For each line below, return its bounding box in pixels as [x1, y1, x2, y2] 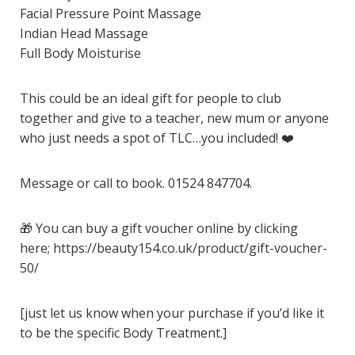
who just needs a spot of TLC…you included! [20, 129, 281, 147]
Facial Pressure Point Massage [20, 5, 201, 22]
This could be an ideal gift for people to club [20, 90, 281, 107]
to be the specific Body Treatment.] [20, 324, 227, 342]
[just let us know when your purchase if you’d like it [20, 304, 324, 322]
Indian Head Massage [20, 25, 148, 42]
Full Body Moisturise [20, 44, 141, 62]
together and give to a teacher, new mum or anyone [20, 109, 329, 127]
